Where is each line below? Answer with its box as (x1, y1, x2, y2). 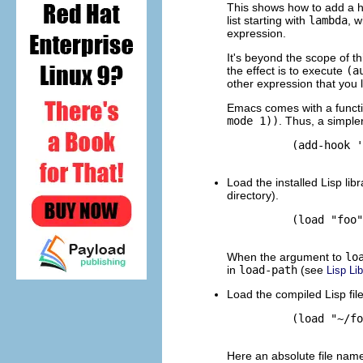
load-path (239, 263, 297, 276)
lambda (309, 13, 348, 27)
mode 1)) (227, 113, 279, 127)
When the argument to (227, 250, 345, 263)
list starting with (227, 13, 309, 27)
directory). (227, 188, 279, 202)
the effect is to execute (227, 63, 346, 77)
